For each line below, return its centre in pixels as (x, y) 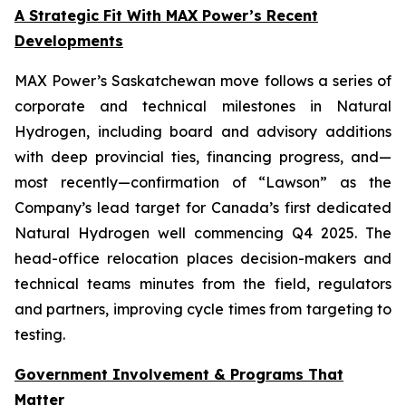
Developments (69, 41)
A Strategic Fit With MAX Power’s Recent (166, 15)
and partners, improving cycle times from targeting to (203, 309)
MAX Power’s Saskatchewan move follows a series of (203, 81)
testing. (40, 334)
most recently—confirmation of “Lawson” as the (203, 182)
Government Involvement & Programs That (179, 374)
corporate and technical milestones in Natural (203, 106)
